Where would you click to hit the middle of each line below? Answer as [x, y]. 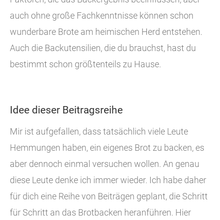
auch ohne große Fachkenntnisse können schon [102, 16]
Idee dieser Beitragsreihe [66, 110]
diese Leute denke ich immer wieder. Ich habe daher [108, 180]
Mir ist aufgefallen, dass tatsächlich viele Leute [99, 132]
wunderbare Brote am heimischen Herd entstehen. [106, 32]
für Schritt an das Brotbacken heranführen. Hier [100, 213]
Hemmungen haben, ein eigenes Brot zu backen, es [107, 148]
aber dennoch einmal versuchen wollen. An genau [105, 164]
